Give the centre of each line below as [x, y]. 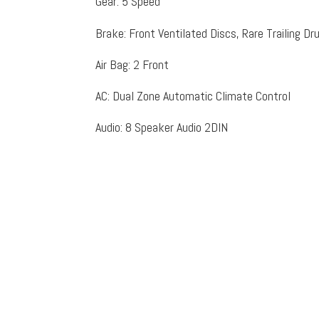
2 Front [151, 64]
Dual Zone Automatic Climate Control [202, 95]
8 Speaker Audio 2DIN [177, 127]
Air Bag [112, 64]
